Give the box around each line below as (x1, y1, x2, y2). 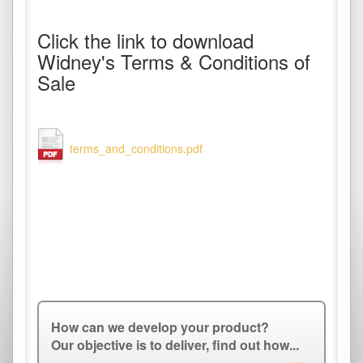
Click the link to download (37, 26, 254, 54)
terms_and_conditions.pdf (70, 140, 203, 156)
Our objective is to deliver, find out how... (51, 335, 299, 354)
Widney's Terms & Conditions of (37, 47, 310, 75)
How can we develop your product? (51, 318, 269, 336)
